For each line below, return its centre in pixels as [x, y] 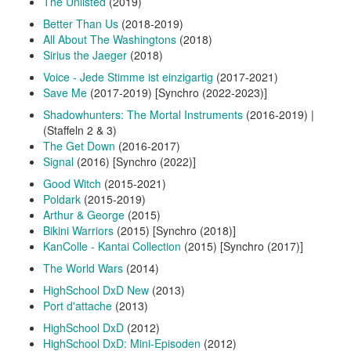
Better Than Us [81, 23]
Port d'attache [78, 305]
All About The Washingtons [110, 39]
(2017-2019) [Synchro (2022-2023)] [177, 92]
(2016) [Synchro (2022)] [135, 161]
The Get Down [79, 145]
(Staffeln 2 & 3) [80, 130]
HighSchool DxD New [96, 289]
